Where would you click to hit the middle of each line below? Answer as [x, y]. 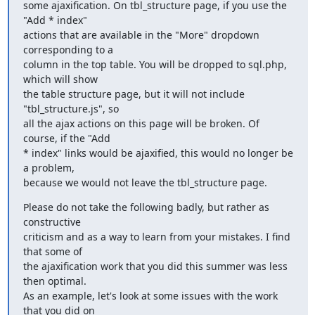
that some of [52, 251]
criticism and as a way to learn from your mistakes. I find [156, 236]
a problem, [49, 167]
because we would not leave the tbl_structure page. [145, 182]
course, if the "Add [66, 138]
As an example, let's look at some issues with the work [150, 295]
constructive [52, 221]
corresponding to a [68, 49]
